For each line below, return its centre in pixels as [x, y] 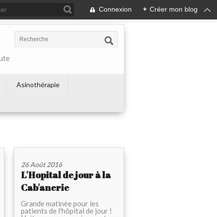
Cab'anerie [45, 188]
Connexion [115, 9]
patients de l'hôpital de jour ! [66, 211]
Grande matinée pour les [60, 204]
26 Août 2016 [41, 165]
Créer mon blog [174, 9]
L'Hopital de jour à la [66, 175]
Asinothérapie [38, 85]
